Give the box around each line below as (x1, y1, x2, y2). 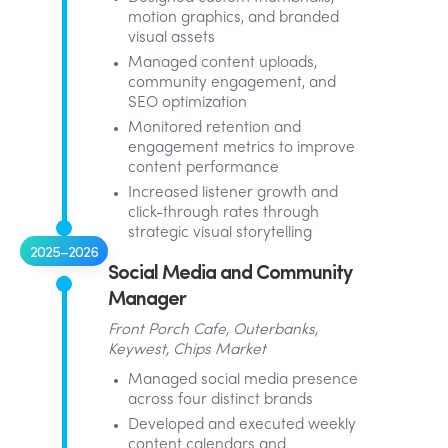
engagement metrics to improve (128, 141, 355, 155)
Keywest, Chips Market (108, 343, 266, 357)
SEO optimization (128, 96, 247, 110)
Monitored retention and (128, 121, 301, 135)
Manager (108, 282, 186, 311)
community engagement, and (128, 76, 336, 90)
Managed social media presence (128, 373, 358, 387)
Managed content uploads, (128, 56, 317, 70)
